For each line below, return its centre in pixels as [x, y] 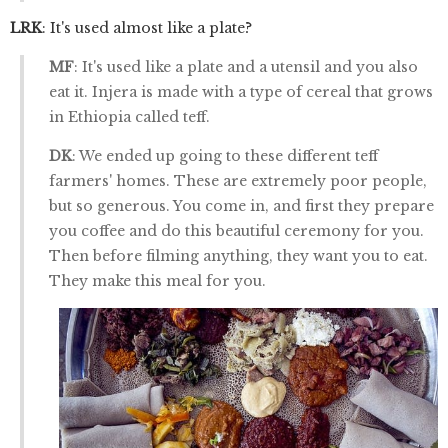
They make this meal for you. [157, 281]
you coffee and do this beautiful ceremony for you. [236, 231]
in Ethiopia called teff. [129, 117]
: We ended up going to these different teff [225, 156]
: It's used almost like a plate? [147, 28]
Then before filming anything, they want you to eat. [238, 256]
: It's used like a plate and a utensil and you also [246, 67]
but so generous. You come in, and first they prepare [241, 206]
